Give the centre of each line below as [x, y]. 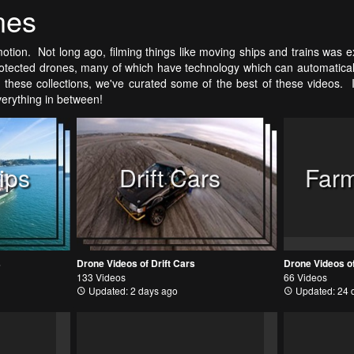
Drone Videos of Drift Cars [136, 264]
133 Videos [101, 277]
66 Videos [306, 277]
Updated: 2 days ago [132, 291]
